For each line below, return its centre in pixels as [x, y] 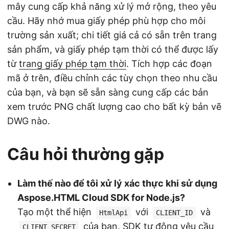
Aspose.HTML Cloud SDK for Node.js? [101, 197]
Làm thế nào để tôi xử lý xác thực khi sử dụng [117, 183]
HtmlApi [113, 212]
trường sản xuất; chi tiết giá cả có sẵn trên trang [112, 35]
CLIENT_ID [174, 212]
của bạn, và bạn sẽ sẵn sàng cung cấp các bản [108, 92]
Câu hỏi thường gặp [86, 154]
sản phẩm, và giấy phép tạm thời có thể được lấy [113, 49]
